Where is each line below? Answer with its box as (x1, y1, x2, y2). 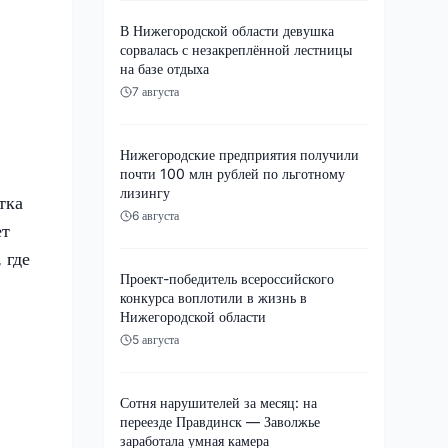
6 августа (132, 207, 179, 223)
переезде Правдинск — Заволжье (120, 412, 320, 430)
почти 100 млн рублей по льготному (120, 164, 345, 182)
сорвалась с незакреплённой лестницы (120, 40, 352, 58)
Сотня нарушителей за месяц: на (120, 393, 317, 411)
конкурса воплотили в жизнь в (120, 288, 307, 306)
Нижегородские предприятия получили (120, 145, 359, 163)
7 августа (132, 83, 179, 99)
